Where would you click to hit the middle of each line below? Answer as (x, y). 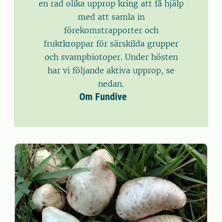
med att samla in (111, 17)
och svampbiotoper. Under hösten (111, 57)
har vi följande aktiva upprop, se (111, 70)
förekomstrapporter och (111, 30)
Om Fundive (103, 97)
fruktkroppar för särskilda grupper (111, 44)
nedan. (111, 84)
